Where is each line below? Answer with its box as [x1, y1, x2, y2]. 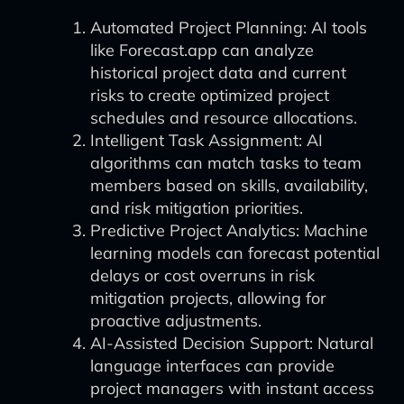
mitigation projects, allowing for [90, 288, 326, 308]
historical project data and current [90, 62, 346, 83]
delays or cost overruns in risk [90, 265, 315, 286]
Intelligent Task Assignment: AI [90, 130, 323, 151]
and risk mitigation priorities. [90, 197, 303, 218]
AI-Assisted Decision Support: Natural [90, 333, 373, 353]
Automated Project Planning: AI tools [90, 17, 367, 38]
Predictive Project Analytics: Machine [90, 220, 368, 241]
